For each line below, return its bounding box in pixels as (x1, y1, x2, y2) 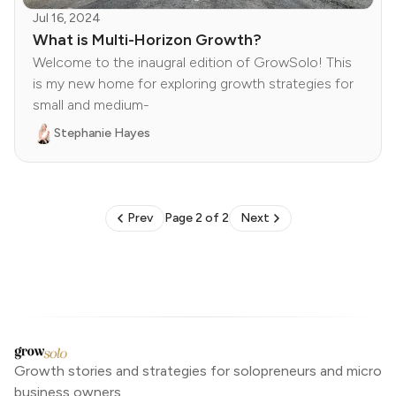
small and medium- (33, 96, 149, 114)
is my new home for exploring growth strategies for (33, 75, 354, 93)
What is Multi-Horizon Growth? (33, 30, 262, 50)
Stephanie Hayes (54, 126, 150, 141)
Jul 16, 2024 (33, 11, 101, 27)
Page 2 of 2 (164, 210, 229, 226)
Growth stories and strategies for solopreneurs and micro (14, 362, 382, 380)
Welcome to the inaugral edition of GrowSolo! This (33, 54, 352, 72)
